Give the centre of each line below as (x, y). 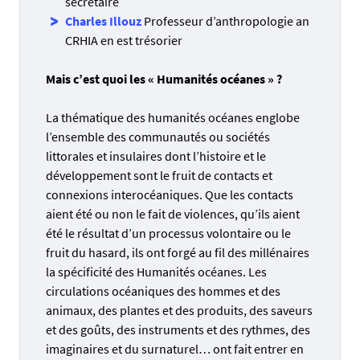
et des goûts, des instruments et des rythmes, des (178, 329)
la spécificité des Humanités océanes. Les (156, 271)
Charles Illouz (103, 20)
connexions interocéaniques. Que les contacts (170, 194)
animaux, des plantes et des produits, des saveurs (179, 310)
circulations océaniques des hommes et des (163, 290)
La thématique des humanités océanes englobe (173, 117)
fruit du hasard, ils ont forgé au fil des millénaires (178, 252)
